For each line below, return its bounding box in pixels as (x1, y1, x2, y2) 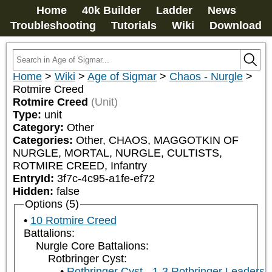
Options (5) (24, 198, 79, 210)
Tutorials (111, 19, 157, 32)
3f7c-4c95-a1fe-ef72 (57, 172, 155, 185)
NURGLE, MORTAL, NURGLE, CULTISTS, (13, 147, 222, 159)
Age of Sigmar (87, 70, 157, 83)
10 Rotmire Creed (30, 214, 117, 227)
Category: (13, 121, 67, 134)
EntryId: (13, 172, 57, 185)
